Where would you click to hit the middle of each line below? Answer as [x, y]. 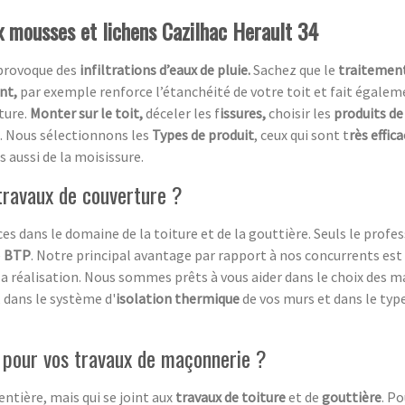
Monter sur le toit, [88, 113]
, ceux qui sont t [301, 134]
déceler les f [183, 113]
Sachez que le [296, 69]
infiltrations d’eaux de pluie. [165, 69]
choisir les [301, 113]
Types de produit [203, 134]
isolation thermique [179, 298]
